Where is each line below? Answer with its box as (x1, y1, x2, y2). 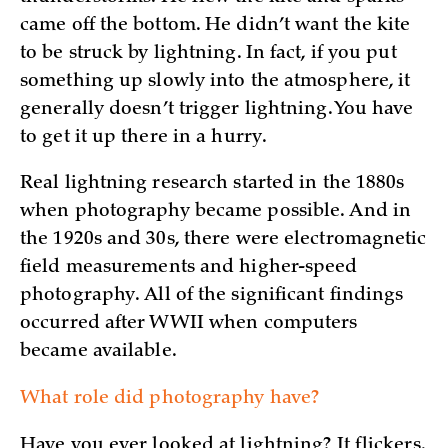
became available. (20, 343, 177, 362)
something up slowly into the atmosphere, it (20, 72, 411, 91)
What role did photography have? (20, 389, 320, 408)
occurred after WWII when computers (20, 315, 358, 334)
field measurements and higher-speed (20, 259, 358, 278)
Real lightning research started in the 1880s (20, 175, 405, 194)
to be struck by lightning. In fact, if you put (20, 44, 397, 63)
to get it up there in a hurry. (20, 128, 268, 147)
